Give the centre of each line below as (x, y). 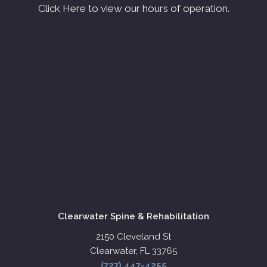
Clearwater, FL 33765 (133, 251)
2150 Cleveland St (133, 237)
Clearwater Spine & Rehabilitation (133, 217)
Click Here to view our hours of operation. (133, 9)
